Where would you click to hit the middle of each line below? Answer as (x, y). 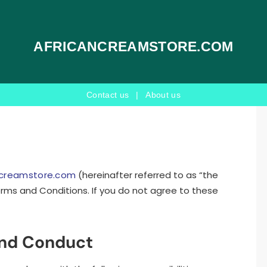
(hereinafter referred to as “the (147, 175)
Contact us (108, 95)
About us (163, 95)
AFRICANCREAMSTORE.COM (133, 46)
